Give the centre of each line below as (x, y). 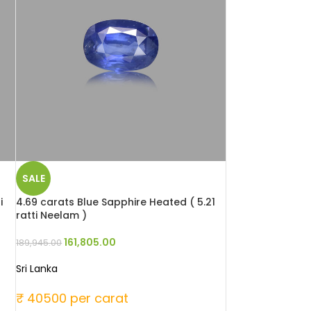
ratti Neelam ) (52, 216)
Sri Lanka (37, 269)
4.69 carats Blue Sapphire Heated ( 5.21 (116, 202)
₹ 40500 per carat (73, 299)
